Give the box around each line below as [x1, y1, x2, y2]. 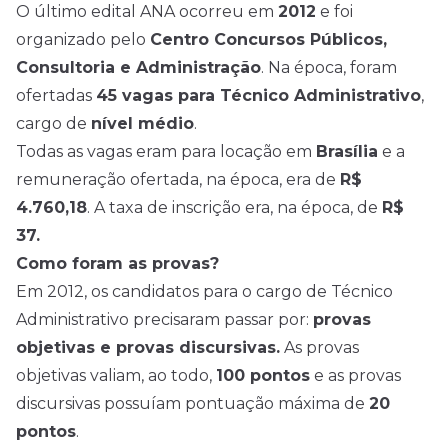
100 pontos [216, 366, 310, 386]
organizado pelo [16, 30, 150, 50]
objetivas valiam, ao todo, [16, 366, 216, 386]
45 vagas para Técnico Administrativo [96, 86, 421, 106]
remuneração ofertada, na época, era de [16, 170, 340, 190]
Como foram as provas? [16, 254, 219, 274]
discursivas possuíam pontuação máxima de [16, 394, 369, 414]
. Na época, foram [261, 58, 397, 78]
